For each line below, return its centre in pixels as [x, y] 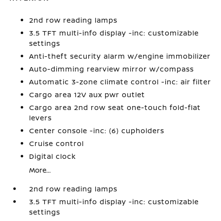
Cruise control [57, 143]
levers [41, 117]
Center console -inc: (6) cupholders [97, 130]
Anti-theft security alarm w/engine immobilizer [120, 56]
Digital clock [53, 156]
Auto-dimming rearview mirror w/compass [112, 69]
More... [40, 170]
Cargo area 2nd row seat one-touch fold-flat [115, 107]
